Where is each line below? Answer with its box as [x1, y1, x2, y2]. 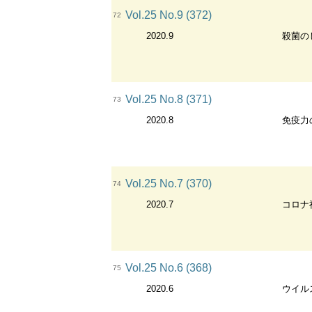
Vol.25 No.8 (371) [125, 93, 212, 105]
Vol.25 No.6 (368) [125, 262, 212, 274]
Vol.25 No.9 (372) [125, 9, 212, 21]
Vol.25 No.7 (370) [125, 178, 212, 189]
